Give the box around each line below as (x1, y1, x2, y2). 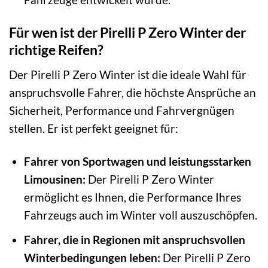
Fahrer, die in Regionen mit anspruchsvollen (23, 233, 245, 247)
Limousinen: (23, 172, 86, 186)
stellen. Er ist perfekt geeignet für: (9, 121, 178, 135)
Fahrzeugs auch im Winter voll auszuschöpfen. (23, 208, 257, 222)
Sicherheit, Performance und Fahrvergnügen (9, 103, 234, 117)
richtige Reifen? (9, 41, 103, 59)
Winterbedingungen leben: (23, 251, 160, 265)
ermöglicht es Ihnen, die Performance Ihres (23, 190, 241, 204)
